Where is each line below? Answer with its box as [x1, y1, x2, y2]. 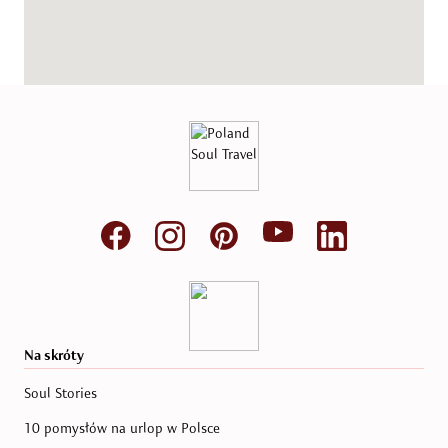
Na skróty [24, 343, 84, 367]
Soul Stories [24, 382, 97, 404]
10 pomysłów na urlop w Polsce [24, 417, 220, 439]
